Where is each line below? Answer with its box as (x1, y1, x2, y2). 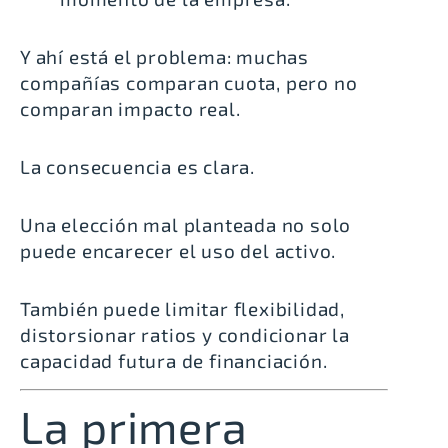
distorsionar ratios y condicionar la (20, 323, 350, 347)
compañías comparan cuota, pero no (20, 71, 358, 95)
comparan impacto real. (20, 97, 241, 121)
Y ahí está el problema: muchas (20, 45, 310, 69)
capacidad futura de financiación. (20, 349, 328, 373)
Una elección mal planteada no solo (20, 213, 352, 237)
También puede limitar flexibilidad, (20, 297, 345, 321)
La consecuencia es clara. (20, 155, 255, 179)
